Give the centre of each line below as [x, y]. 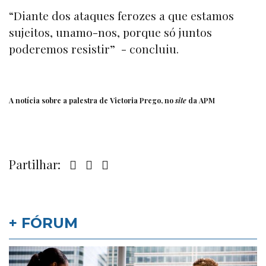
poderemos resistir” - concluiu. [95, 49]
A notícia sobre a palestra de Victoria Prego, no [92, 101]
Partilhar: [36, 164]
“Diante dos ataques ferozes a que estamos [121, 16]
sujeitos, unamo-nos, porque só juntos [110, 32]
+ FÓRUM [43, 223]
